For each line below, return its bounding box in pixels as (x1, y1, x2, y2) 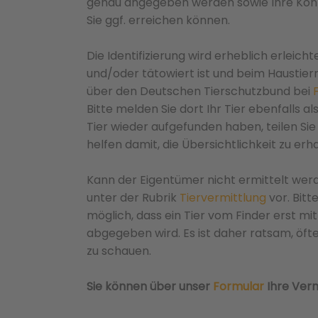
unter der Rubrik (87, 190, 180, 206)
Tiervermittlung (180, 190, 266, 206)
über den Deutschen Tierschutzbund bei (87, 83, 313, 99)
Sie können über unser (87, 278, 213, 295)
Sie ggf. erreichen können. (87, 12, 230, 28)
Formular (213, 278, 264, 295)
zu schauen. (87, 243, 151, 259)
